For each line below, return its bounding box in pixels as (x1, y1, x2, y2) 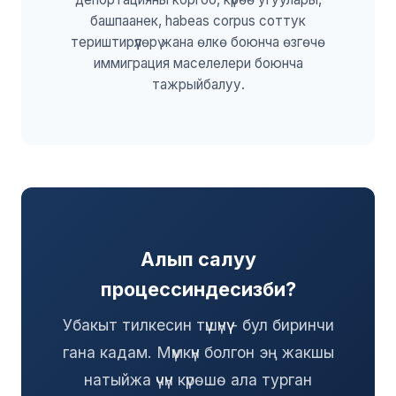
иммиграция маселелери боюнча (93, 54, 303, 72)
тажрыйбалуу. (151, 75, 245, 93)
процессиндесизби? (100, 277, 296, 301)
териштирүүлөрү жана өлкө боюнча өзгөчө (71, 33, 325, 50)
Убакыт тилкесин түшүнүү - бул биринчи (62, 315, 334, 334)
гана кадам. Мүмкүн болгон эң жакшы (62, 342, 334, 362)
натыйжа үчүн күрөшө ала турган (84, 369, 312, 389)
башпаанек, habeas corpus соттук (90, 11, 306, 29)
